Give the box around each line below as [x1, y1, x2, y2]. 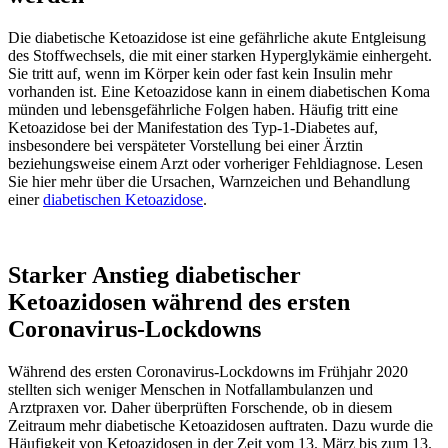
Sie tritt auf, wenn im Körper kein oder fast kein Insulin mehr [8, 64, 392, 82]
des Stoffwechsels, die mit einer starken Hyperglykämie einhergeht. [8, 46, 432, 64]
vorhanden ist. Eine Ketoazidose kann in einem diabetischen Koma [8, 82, 430, 100]
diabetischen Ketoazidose [43, 190, 203, 208]
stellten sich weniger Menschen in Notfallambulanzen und [8, 381, 373, 399]
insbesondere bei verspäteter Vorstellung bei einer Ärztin [8, 136, 363, 154]
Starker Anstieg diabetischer [8, 262, 301, 289]
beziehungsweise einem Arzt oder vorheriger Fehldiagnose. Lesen [8, 154, 423, 172]
